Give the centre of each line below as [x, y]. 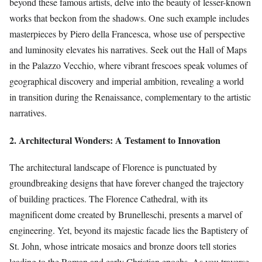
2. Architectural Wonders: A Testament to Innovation [115, 140]
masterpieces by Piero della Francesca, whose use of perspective [127, 34]
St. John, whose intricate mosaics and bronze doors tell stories [123, 246]
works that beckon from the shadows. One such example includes [129, 18]
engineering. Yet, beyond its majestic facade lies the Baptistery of [129, 230]
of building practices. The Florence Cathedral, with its [108, 198]
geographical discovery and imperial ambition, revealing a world [127, 81]
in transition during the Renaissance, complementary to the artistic [130, 97]
